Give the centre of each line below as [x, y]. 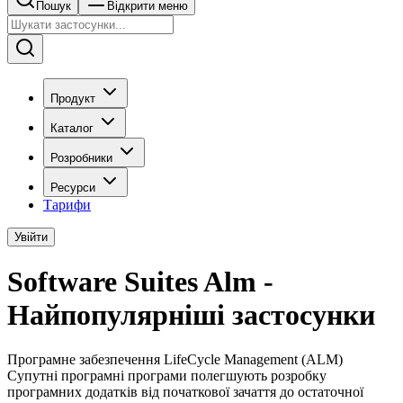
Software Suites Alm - [140, 282]
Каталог [72, 128]
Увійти [31, 237]
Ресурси [73, 188]
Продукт [73, 99]
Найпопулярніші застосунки [191, 315]
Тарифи [67, 205]
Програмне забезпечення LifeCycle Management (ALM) [175, 359]
